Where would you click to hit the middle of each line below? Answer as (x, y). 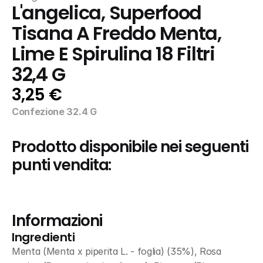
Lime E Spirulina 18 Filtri (113, 54)
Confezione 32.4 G (54, 112)
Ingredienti (43, 237)
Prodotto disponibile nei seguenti (130, 147)
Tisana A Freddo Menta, (117, 33)
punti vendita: (62, 165)
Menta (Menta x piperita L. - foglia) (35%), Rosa (117, 251)
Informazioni (57, 221)
